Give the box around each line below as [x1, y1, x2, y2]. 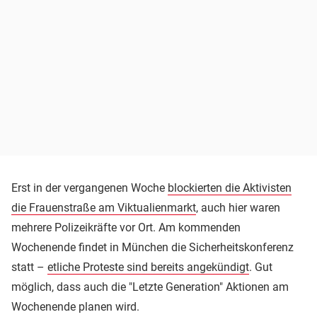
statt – [11, 260, 47, 275]
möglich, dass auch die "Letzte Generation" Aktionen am [11, 280, 289, 294]
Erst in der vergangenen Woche [11, 181, 168, 195]
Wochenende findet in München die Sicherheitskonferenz [11, 241, 294, 255]
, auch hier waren [196, 201, 280, 215]
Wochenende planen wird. [11, 300, 139, 314]
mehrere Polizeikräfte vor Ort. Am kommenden [11, 221, 241, 235]
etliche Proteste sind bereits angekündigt [47, 260, 249, 275]
